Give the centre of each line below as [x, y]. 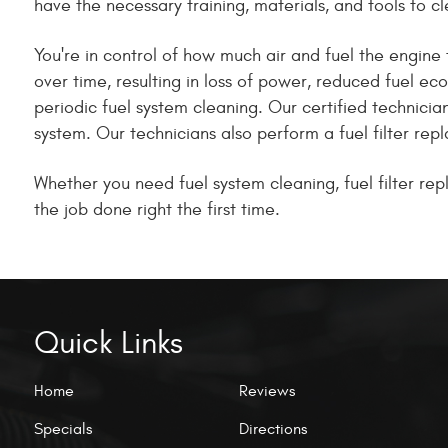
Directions [272, 428]
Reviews [266, 391]
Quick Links [108, 343]
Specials [63, 428]
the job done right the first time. [157, 209]
